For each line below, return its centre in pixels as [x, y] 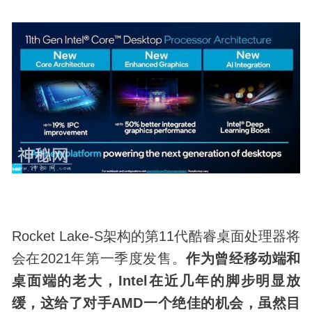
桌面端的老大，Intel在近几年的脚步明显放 [156, 281]
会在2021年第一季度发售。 [99, 259]
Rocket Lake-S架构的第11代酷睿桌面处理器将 [156, 236]
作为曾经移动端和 [243, 259]
